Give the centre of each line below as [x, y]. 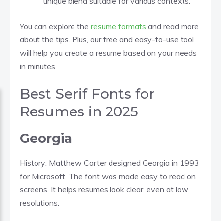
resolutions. [39, 203]
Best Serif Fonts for [87, 93]
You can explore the [55, 26]
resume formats [118, 26]
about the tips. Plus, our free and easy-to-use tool [107, 39]
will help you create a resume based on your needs [108, 53]
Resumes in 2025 [79, 111]
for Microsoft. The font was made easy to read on [108, 176]
